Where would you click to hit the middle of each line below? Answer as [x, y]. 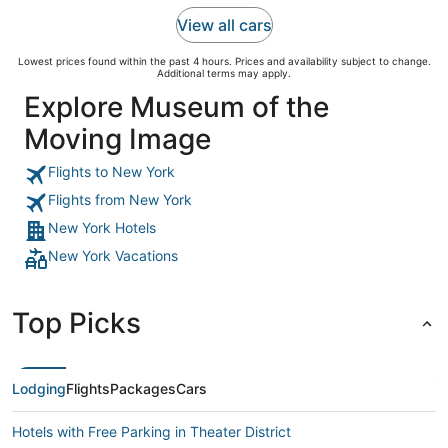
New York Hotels [102, 227]
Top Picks [76, 323]
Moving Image [117, 139]
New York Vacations [113, 255]
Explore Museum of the [176, 107]
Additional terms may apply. [224, 73]
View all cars [224, 25]
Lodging [39, 388]
